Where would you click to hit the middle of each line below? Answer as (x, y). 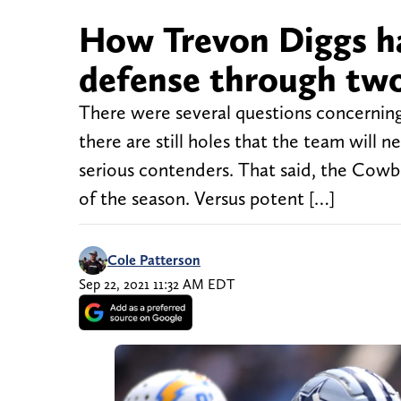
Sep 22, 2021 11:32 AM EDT (157, 285)
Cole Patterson (154, 260)
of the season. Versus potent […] (207, 199)
